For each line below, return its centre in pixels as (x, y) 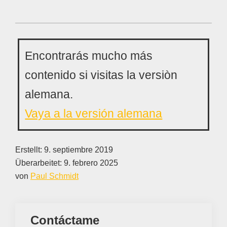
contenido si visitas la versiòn (101, 75)
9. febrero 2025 (91, 163)
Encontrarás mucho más (89, 56)
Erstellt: (30, 150)
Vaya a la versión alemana (94, 114)
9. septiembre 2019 (79, 150)
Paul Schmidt (54, 176)
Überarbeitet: (40, 163)
